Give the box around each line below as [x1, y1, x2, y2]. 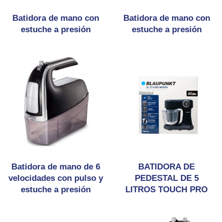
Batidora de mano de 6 [11, 162, 100, 171]
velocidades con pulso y [8, 173, 103, 183]
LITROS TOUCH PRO [125, 185, 208, 194]
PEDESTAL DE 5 [134, 173, 199, 183]
